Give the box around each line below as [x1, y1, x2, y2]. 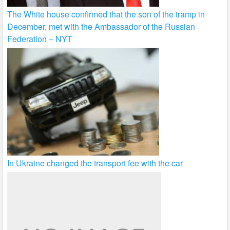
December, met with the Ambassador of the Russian [7, 21, 196, 33]
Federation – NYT [7, 33, 73, 45]
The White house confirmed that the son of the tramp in [7, 8, 205, 21]
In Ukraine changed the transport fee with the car [7, 157, 183, 169]
